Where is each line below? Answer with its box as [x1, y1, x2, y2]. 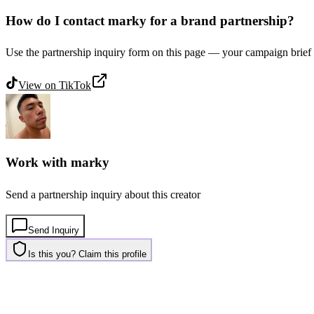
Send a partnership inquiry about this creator [6, 188, 200, 200]
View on [18, 79, 59, 92]
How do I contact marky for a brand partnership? [6, 13, 294, 28]
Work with [6, 155, 71, 170]
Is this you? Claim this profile [28, 248, 146, 259]
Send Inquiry [28, 224, 79, 235]
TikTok [59, 79, 91, 92]
